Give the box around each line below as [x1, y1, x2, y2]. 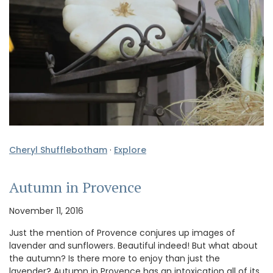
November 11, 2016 [9, 205, 83, 218]
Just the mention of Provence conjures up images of [9, 227, 235, 239]
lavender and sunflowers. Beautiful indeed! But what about [9, 239, 258, 252]
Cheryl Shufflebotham [9, 144, 107, 157]
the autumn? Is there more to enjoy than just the [9, 252, 220, 265]
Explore [114, 144, 146, 157]
